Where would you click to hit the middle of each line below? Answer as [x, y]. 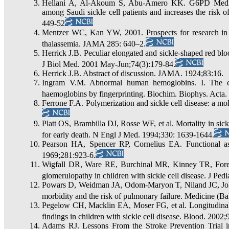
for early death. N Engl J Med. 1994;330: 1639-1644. [128, 135]
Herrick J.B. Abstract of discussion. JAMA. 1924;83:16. [133, 73]
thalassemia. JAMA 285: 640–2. [94, 44]
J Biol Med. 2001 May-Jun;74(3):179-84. [109, 64]
